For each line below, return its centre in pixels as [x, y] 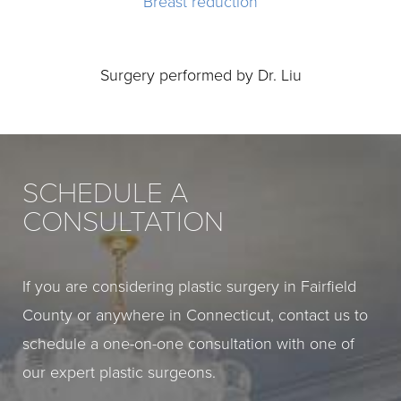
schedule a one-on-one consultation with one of [188, 344]
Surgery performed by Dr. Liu [200, 75]
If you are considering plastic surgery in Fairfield [189, 286]
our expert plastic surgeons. [119, 372]
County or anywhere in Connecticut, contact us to [195, 315]
